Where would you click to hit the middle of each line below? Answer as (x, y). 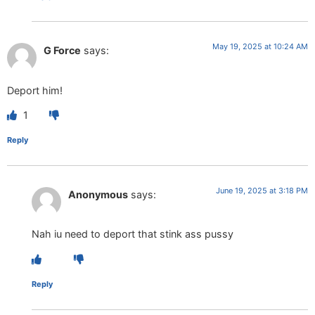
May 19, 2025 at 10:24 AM (260, 47)
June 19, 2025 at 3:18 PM (262, 190)
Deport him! (35, 90)
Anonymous (98, 194)
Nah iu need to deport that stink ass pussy (133, 234)
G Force (62, 51)
